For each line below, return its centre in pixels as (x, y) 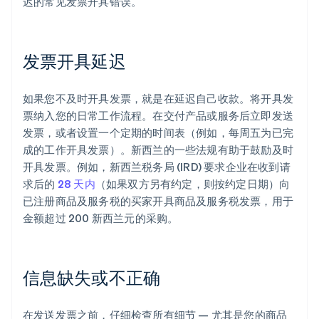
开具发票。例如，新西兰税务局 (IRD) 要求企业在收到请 (157, 167)
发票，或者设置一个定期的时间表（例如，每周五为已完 (158, 133)
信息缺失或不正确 (91, 278)
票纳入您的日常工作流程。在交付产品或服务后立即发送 (158, 116)
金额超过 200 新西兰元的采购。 (101, 218)
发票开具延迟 (74, 61)
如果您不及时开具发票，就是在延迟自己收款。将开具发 (158, 99)
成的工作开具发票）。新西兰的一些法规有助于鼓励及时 (158, 150)
